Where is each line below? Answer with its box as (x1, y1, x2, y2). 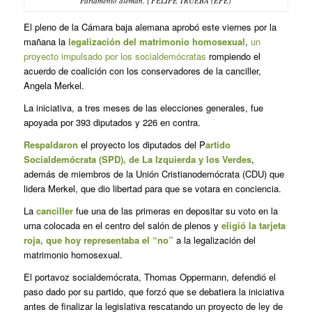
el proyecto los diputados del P (77, 137, 205, 151)
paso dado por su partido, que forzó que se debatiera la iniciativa (23, 284, 284, 298)
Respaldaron (23, 137, 78, 151)
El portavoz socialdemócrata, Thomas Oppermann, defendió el (23, 270, 276, 283)
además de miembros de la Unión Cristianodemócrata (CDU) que (23, 166, 284, 180)
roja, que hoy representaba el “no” (23, 233, 173, 247)
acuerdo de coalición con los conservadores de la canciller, (23, 63, 261, 77)
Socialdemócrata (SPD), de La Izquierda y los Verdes (23, 152, 251, 166)
